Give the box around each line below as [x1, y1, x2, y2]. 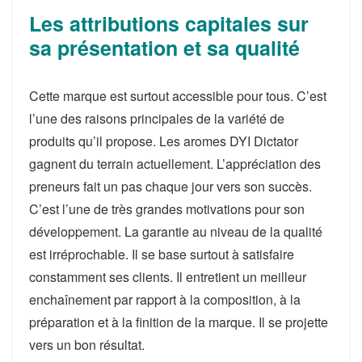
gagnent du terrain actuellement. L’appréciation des [29, 154, 321, 174]
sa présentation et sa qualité [29, 33, 300, 63]
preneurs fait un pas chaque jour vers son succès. [29, 177, 312, 196]
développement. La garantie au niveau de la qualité [29, 222, 322, 242]
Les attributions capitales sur [29, 9, 309, 39]
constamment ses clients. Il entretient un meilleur [29, 267, 306, 287]
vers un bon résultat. [29, 335, 145, 355]
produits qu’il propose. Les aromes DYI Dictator [29, 132, 298, 151]
